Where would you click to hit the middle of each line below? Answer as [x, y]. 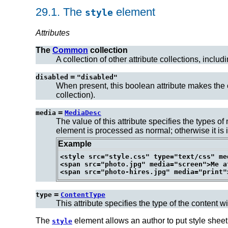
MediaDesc [83, 112]
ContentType [83, 194]
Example [75, 144]
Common [70, 50]
